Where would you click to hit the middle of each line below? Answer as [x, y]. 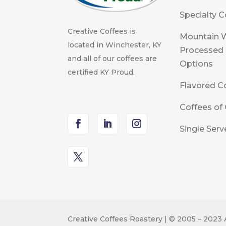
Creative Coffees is [102, 31]
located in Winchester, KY [115, 45]
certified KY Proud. [101, 72]
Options [196, 64]
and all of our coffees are [112, 58]
